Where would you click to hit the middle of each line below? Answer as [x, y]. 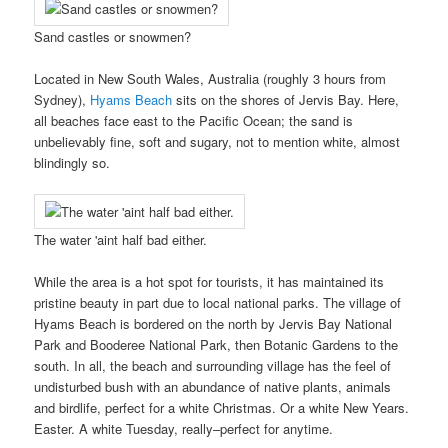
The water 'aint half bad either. [121, 240]
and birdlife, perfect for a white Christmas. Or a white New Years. [222, 408]
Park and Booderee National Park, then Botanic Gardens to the [216, 345]
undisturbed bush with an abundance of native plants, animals [213, 387]
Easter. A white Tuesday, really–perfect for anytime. [184, 429]
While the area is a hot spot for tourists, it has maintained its [209, 282]
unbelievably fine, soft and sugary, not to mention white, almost [217, 142]
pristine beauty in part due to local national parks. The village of [218, 303]
